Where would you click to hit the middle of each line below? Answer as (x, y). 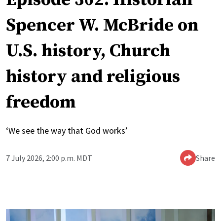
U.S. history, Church (88, 51)
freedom (41, 102)
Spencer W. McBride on (102, 25)
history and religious (93, 76)
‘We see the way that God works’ (67, 130)
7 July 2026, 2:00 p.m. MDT (49, 158)
